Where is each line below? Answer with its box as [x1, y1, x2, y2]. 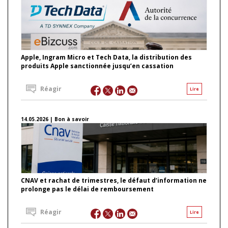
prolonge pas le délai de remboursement [21, 184, 154, 193]
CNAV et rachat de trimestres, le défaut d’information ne [21, 176, 207, 185]
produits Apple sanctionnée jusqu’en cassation [21, 61, 174, 70]
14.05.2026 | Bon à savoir [21, 115, 89, 123]
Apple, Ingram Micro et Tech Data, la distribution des [21, 52, 192, 62]
